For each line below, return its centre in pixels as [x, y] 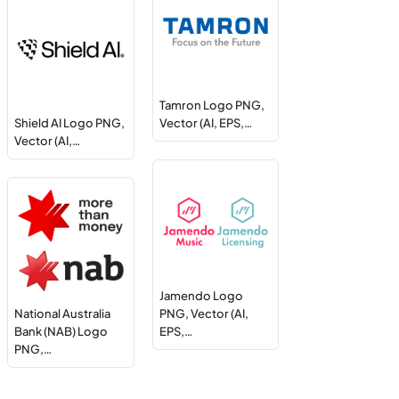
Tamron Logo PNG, [212, 105]
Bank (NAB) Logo [61, 331]
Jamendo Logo [201, 295]
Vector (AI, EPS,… [205, 122]
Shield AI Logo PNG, [70, 122]
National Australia [63, 313]
